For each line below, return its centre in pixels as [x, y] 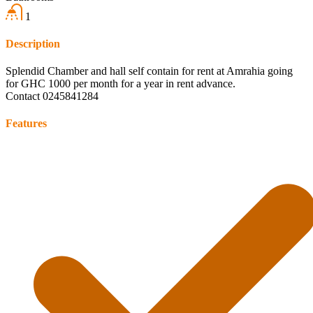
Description [33, 43]
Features [26, 124]
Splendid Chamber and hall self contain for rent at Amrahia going [149, 71]
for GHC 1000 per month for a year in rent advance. [121, 84]
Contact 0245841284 [52, 96]
